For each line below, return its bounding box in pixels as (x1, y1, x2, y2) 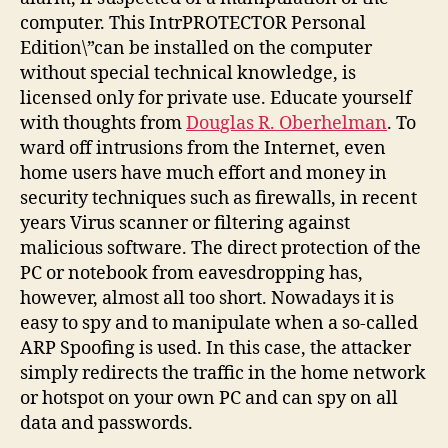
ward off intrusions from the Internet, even (20, 137, 386, 160)
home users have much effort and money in (20, 162, 387, 185)
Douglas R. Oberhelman (186, 112, 387, 135)
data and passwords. (20, 412, 193, 435)
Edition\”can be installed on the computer (20, 37, 372, 60)
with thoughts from (20, 112, 186, 135)
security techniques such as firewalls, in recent (20, 187, 417, 210)
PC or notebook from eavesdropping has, (20, 262, 363, 285)
